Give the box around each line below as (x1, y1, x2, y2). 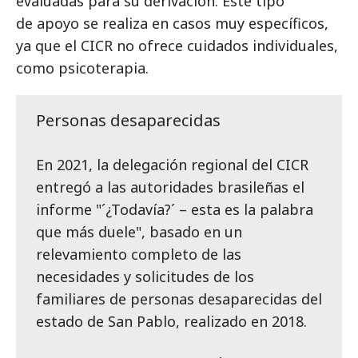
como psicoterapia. (16, 58, 149, 78)
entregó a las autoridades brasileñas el (36, 177, 304, 197)
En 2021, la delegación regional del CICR (36, 155, 308, 175)
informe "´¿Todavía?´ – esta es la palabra (36, 200, 313, 220)
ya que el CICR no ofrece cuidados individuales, (16, 36, 338, 56)
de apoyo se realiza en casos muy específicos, (16, 14, 328, 34)
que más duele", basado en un (36, 222, 242, 242)
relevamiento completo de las (36, 245, 241, 265)
